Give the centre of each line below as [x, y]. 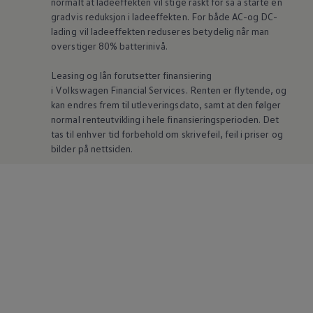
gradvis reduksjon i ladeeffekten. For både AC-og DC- [165, 17]
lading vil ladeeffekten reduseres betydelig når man [160, 31]
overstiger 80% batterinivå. [110, 46]
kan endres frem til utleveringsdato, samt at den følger [166, 105]
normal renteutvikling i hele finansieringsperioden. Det [165, 119]
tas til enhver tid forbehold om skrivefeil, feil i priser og [167, 134]
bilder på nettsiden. [92, 149]
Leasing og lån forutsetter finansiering [131, 75]
